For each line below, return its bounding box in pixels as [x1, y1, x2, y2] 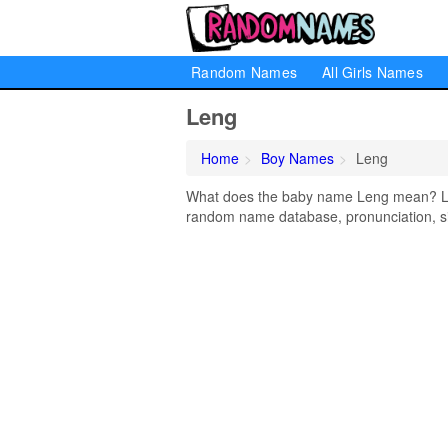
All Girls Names [322, 62, 423, 82]
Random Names [191, 62, 297, 82]
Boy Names [261, 148, 334, 168]
